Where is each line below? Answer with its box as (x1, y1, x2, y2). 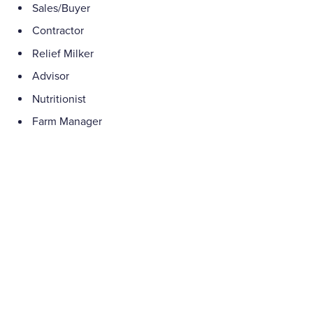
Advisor (32, 69, 70, 84)
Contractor (32, 24, 85, 38)
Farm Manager (32, 115, 103, 129)
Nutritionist (32, 92, 87, 106)
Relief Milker (32, 46, 94, 61)
